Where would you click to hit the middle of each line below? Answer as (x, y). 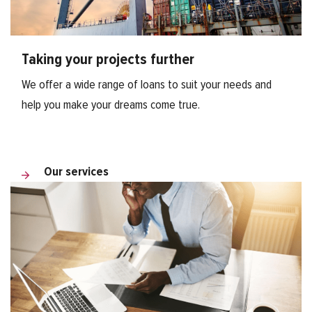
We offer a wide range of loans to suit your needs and (147, 85)
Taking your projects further (108, 60)
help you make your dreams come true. (111, 106)
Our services (76, 172)
